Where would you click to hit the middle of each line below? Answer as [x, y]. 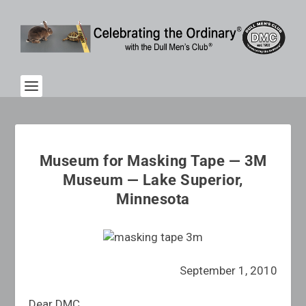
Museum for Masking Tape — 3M [153, 161]
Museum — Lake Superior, [153, 180]
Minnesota [153, 199]
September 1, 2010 [228, 271]
